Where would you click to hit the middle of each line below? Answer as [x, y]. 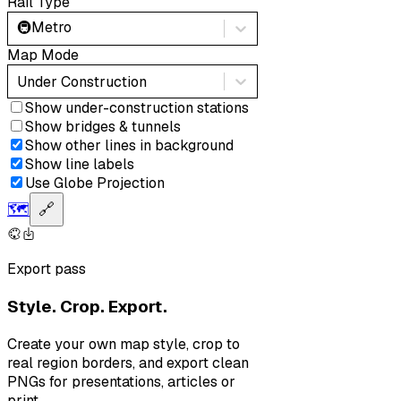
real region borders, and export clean [128, 363]
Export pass [47, 269]
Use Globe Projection [95, 183]
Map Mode [43, 55]
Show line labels [80, 165]
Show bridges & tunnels [103, 127]
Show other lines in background [129, 146]
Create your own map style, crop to [124, 344]
